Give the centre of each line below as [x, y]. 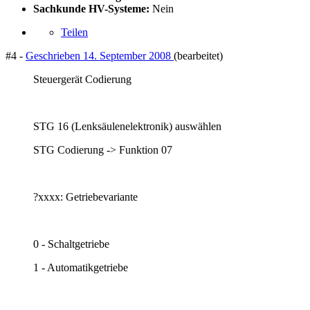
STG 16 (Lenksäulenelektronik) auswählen [127, 126]
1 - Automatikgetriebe [81, 267]
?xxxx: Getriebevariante [85, 197]
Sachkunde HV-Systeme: [91, 8]
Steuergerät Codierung [82, 79]
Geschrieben [54, 55]
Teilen [74, 32]
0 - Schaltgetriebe [71, 244]
